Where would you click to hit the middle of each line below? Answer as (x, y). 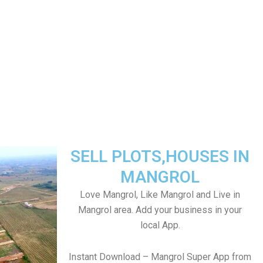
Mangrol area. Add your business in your (160, 210)
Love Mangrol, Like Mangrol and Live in (160, 195)
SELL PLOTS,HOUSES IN (160, 156)
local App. (160, 225)
